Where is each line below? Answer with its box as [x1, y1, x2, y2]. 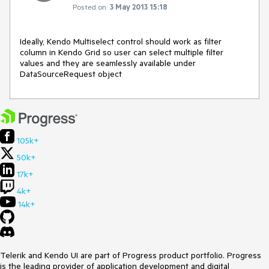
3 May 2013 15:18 [110, 1, 168, 11]
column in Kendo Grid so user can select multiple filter [20, 46, 223, 58]
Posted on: [73, 1, 107, 11]
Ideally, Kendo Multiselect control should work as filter [20, 35, 222, 47]
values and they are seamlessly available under [20, 57, 196, 68]
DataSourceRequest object [20, 68, 122, 79]
